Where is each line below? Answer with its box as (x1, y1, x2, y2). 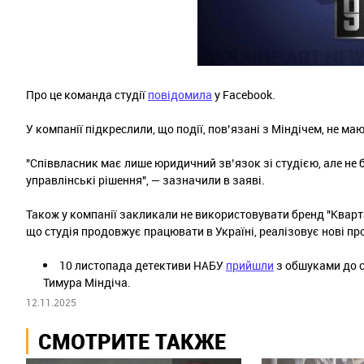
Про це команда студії (26, 87, 148, 103)
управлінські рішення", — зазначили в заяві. (26, 172, 265, 188)
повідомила (148, 87, 212, 103)
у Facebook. (212, 87, 275, 103)
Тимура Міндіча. (43, 275, 131, 291)
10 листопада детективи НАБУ (59, 258, 226, 274)
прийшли (226, 258, 274, 274)
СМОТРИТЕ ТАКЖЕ (38, 327, 227, 356)
